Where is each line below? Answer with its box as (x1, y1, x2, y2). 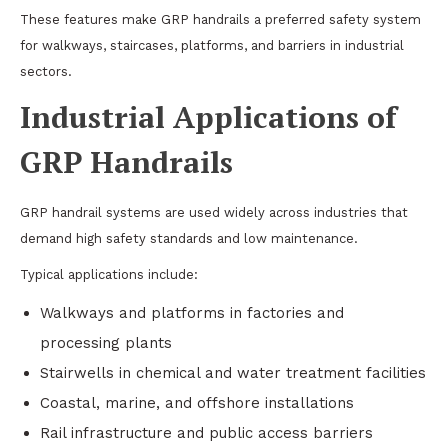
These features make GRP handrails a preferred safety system (20, 12, 421, 27)
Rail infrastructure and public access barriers (40, 424, 373, 442)
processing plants (40, 334, 172, 352)
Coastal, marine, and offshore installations (40, 394, 354, 412)
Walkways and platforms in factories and (40, 304, 344, 322)
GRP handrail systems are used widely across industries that (20, 205, 408, 220)
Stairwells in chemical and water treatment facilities (40, 364, 426, 382)
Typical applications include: (20, 267, 198, 282)
